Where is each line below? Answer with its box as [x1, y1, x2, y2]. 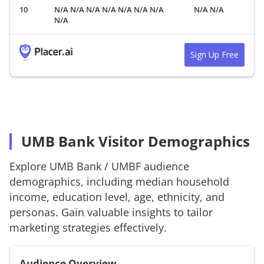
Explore [9, 159, 49, 173]
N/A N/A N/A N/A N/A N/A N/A [54, 4, 164, 15]
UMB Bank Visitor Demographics [21, 131, 250, 151]
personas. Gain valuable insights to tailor [9, 204, 213, 219]
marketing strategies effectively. [9, 220, 167, 235]
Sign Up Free [190, 48, 239, 60]
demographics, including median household [9, 174, 229, 189]
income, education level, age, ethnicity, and [9, 189, 225, 204]
